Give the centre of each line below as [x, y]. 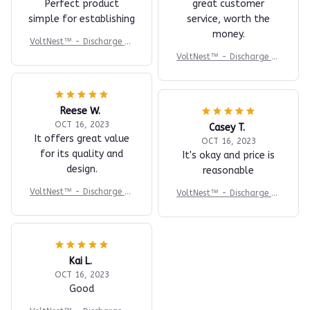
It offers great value [82, 138]
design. [82, 169]
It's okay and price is [228, 155]
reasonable [228, 170]
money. [228, 34]
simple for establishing [82, 19]
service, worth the [228, 19]
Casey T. [227, 127]
